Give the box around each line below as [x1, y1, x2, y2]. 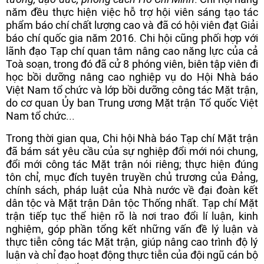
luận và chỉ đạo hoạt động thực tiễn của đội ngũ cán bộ [6, 249, 258, 261]
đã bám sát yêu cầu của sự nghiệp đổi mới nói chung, [6, 145, 258, 157]
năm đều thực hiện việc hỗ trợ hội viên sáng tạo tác [6, 6, 258, 18]
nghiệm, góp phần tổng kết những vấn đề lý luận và [6, 223, 258, 235]
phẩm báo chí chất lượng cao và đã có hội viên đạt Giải [6, 19, 258, 31]
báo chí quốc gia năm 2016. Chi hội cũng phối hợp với [6, 32, 258, 44]
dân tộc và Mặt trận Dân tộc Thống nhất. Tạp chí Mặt [6, 197, 258, 209]
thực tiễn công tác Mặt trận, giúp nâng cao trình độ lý [6, 236, 258, 248]
